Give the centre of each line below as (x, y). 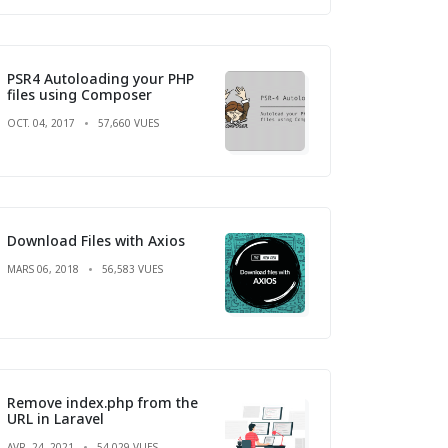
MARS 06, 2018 (43, 268)
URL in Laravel (55, 418)
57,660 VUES (128, 122)
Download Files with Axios (96, 240)
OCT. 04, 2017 (41, 122)
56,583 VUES (132, 268)
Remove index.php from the (102, 402)
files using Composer (79, 94)
